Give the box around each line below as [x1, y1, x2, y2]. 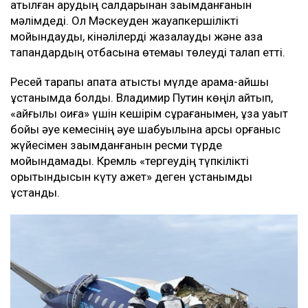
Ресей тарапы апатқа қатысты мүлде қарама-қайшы [10, 74, 269, 89]
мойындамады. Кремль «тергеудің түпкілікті [10, 153, 249, 168]
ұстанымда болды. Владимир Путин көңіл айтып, [10, 90, 273, 104]
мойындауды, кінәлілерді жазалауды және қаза [10, 29, 263, 43]
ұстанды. [10, 185, 60, 199]
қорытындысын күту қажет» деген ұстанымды [10, 169, 252, 184]
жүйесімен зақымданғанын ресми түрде [10, 137, 222, 152]
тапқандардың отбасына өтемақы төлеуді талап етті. [10, 45, 285, 59]
